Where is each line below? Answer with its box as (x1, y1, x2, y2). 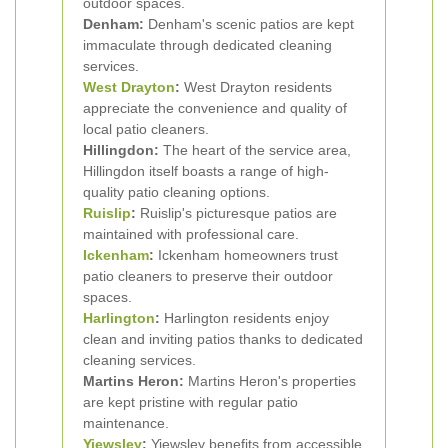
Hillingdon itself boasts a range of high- (83, 163, 329, 179)
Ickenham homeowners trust (154, 247, 338, 263)
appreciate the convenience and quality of (83, 100, 347, 116)
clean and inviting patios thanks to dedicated (83, 331, 363, 347)
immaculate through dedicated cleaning (83, 37, 332, 53)
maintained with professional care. (83, 226, 299, 242)
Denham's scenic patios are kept (144, 16, 354, 32)
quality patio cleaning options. (83, 184, 270, 200)
